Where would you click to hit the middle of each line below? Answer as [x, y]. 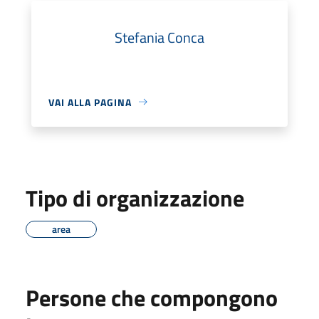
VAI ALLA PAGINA [90, 102]
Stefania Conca [159, 37]
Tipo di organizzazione [135, 198]
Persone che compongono [152, 297]
